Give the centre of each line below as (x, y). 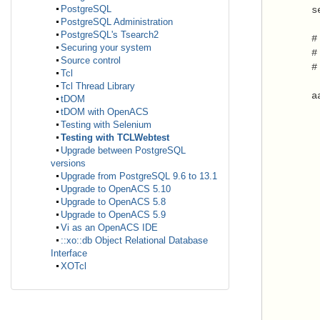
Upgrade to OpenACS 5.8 (113, 202)
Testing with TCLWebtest (115, 138)
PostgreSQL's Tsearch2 (110, 35)
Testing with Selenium (106, 125)
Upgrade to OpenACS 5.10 (116, 189)
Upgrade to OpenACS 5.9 (113, 215)
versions (68, 164)
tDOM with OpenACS (105, 112)
